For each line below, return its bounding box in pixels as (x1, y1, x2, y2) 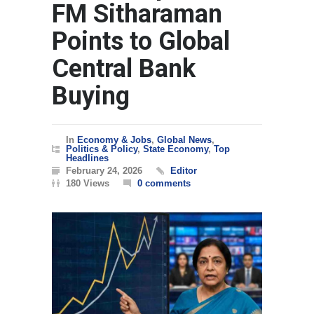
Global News (157, 135, 212, 146)
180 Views (66, 178, 109, 189)
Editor (170, 165, 197, 177)
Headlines (66, 153, 109, 164)
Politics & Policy (66, 144, 137, 155)
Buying (52, 81, 130, 111)
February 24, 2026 (66, 165, 142, 177)
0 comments (137, 178, 191, 189)
